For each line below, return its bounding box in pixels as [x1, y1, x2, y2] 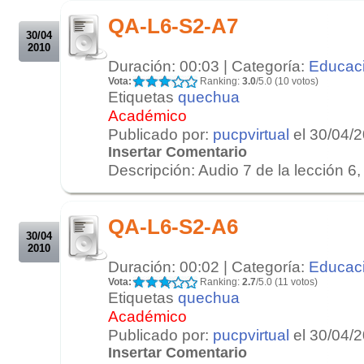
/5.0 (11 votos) [256, 275, 318, 288]
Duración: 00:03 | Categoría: [108, 56, 309, 75]
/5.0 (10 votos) [256, 75, 318, 87]
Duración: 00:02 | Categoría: [108, 257, 309, 275]
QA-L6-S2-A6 [108, 214, 238, 238]
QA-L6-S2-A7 [108, 14, 238, 37]
